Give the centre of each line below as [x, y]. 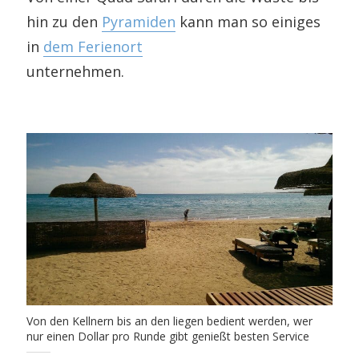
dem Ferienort [93, 46]
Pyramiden [139, 21]
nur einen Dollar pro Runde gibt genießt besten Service [168, 337]
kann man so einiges [248, 21]
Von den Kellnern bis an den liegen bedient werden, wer [170, 321]
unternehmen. [76, 71]
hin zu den [65, 21]
